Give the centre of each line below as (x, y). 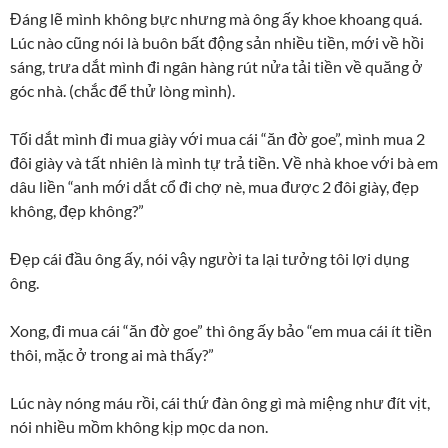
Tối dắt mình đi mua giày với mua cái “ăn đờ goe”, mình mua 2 (217, 138)
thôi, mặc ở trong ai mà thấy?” (112, 354)
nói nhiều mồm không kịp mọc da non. (139, 426)
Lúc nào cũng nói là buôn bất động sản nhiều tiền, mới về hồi (217, 42)
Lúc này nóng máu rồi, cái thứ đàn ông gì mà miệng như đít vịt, (220, 402)
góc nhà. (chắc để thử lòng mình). (122, 90)
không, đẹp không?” (77, 210)
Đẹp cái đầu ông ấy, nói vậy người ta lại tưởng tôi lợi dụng (209, 258)
